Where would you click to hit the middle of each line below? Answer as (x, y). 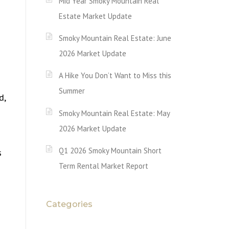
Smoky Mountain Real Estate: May (114, 113)
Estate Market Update (95, 16)
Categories (69, 204)
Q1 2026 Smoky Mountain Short (110, 150)
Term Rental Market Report (104, 166)
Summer (72, 91)
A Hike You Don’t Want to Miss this (115, 76)
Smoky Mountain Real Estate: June (115, 38)
